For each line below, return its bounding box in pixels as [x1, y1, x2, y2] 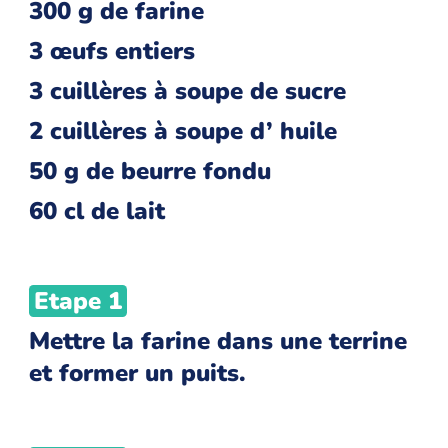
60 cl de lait [29, 195, 166, 228]
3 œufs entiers [29, 35, 196, 68]
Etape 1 [33, 285, 122, 318]
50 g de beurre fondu [29, 155, 272, 188]
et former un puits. [29, 357, 247, 390]
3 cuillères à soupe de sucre [29, 75, 347, 108]
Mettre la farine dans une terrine [29, 325, 408, 358]
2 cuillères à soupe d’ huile [29, 115, 338, 148]
